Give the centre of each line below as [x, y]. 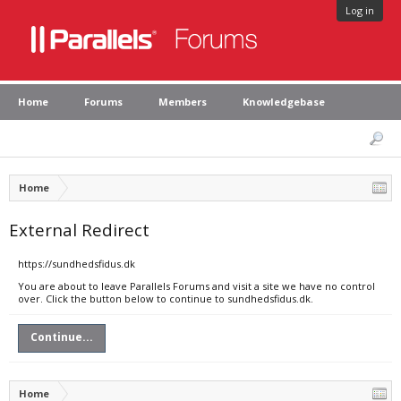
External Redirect [79, 230]
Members [183, 102]
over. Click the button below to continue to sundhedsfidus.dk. [166, 299]
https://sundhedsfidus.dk [77, 264]
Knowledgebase [284, 102]
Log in [360, 10]
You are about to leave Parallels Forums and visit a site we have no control [196, 286]
